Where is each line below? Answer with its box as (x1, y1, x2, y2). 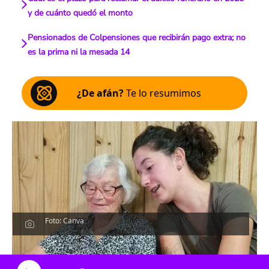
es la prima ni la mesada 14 (27, 46, 130, 58)
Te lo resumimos (124, 86, 201, 100)
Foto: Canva (45, 215, 85, 226)
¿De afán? (77, 86, 124, 100)
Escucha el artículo (89, 238, 180, 252)
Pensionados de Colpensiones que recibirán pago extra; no (27, 32, 246, 43)
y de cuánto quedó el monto (27, 7, 133, 19)
